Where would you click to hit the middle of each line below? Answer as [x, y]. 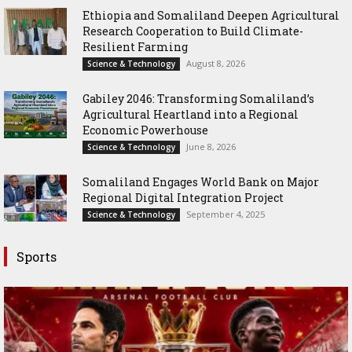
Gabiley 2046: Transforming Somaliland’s [198, 99]
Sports [37, 257]
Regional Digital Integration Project [183, 198]
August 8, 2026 [216, 64]
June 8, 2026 [211, 147]
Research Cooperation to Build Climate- [193, 31]
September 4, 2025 [225, 214]
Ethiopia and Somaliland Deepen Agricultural [211, 16]
